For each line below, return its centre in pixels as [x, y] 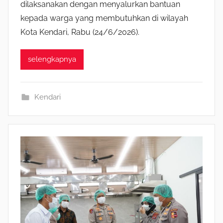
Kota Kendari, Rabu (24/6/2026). [80, 32]
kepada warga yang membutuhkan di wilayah [104, 18]
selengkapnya [52, 59]
